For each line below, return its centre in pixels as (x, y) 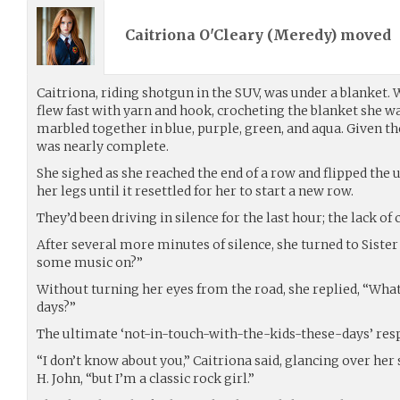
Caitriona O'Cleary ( (199, 35)
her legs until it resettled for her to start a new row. (195, 191)
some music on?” (90, 262)
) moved (362, 35)
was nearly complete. (103, 146)
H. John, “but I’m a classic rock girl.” (146, 378)
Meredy (302, 35)
